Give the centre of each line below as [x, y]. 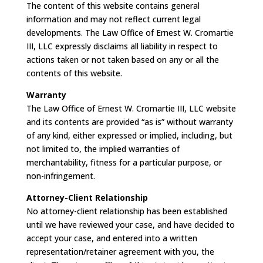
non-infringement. [60, 176]
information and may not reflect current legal [113, 19]
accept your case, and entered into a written [112, 238]
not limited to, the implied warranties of [103, 149]
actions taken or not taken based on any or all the [122, 60]
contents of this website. [74, 73]
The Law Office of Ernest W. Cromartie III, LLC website [131, 108]
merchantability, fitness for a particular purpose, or [124, 162]
